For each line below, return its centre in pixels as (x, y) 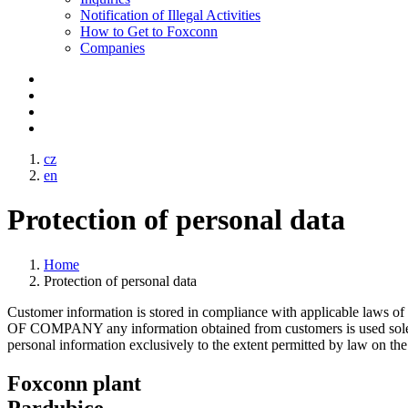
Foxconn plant (74, 383)
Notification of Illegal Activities (170, 15)
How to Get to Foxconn (149, 31)
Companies (112, 48)
